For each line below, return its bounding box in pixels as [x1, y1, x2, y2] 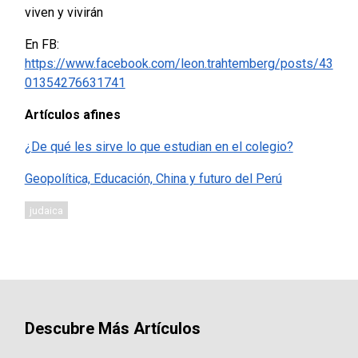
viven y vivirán [24, 5, 103, 21]
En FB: [24, 37, 59, 53]
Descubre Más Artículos [24, 319, 201, 339]
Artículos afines [24, 107, 121, 123]
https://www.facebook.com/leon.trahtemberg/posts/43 [24, 56, 333, 72]
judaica [30, 204, 64, 217]
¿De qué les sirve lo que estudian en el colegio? [24, 139, 293, 155]
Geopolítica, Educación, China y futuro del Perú [24, 171, 282, 187]
